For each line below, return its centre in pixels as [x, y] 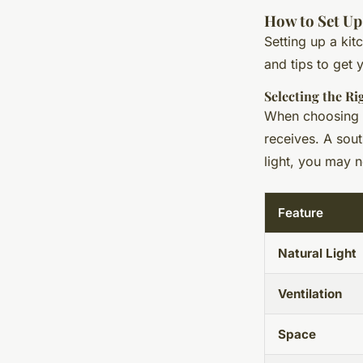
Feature [301, 213]
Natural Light [317, 254]
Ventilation [310, 294]
